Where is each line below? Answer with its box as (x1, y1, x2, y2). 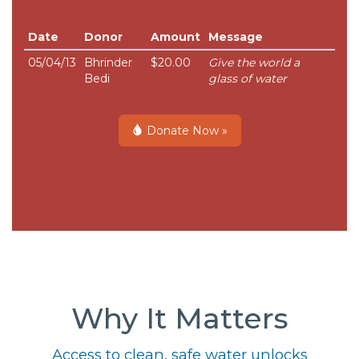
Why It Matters (71, 301, 288, 337)
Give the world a (208, 55, 300, 71)
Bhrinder (84, 55, 132, 71)
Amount (151, 30, 200, 45)
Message (208, 30, 263, 45)
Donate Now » (143, 123, 228, 139)
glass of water (208, 71, 287, 87)
